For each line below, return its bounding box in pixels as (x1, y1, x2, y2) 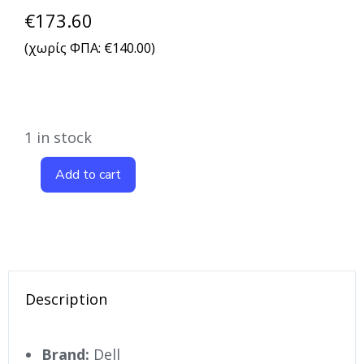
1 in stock (24, 127, 92, 147)
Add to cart (55, 165, 121, 184)
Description (25, 288, 107, 309)
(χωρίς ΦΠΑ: (24, 37, 104, 57)
